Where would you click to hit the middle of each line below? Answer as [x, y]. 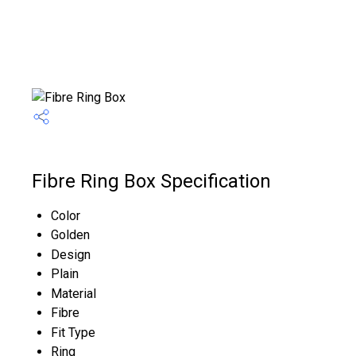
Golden [70, 234]
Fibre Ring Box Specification [151, 181]
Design [71, 254]
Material [74, 293]
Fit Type [73, 332]
